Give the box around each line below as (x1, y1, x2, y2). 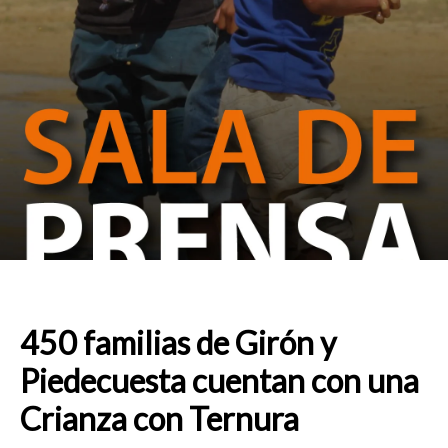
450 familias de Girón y (20, 323, 336, 362)
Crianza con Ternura (20, 399, 299, 438)
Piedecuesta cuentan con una (20, 361, 419, 400)
